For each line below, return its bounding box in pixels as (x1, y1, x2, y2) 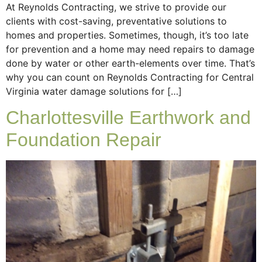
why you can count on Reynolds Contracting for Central (6, 71, 254, 83)
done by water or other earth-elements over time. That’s (6, 57, 255, 69)
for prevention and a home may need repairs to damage (6, 43, 254, 55)
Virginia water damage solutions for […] (6, 85, 182, 97)
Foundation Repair (6, 129, 161, 150)
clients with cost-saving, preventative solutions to (6, 15, 227, 27)
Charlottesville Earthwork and (6, 106, 251, 128)
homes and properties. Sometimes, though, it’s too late (6, 29, 249, 41)
